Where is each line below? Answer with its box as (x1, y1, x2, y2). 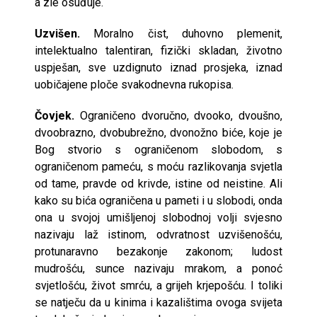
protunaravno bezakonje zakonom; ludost (35, 244, 282, 258)
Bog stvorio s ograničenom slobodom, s (35, 142, 282, 156)
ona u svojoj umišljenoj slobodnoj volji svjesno (35, 210, 282, 224)
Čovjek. (35, 108, 80, 122)
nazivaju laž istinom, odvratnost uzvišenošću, (35, 227, 282, 241)
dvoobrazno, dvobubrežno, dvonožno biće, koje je (35, 125, 282, 139)
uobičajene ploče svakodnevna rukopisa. (35, 77, 234, 91)
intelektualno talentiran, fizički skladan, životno (35, 43, 282, 57)
